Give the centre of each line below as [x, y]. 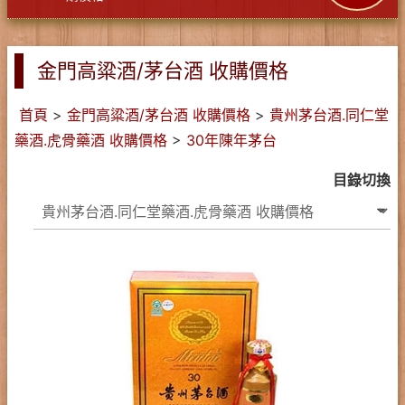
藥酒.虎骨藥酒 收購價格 [91, 140]
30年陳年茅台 [231, 140]
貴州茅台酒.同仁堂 [329, 115]
